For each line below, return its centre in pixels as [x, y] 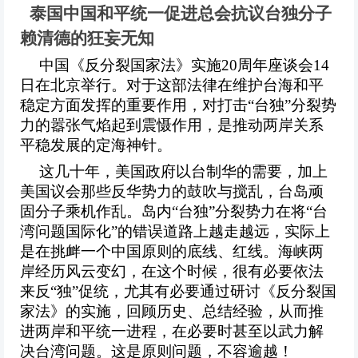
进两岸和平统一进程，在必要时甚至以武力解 [172, 331]
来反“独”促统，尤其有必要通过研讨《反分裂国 [178, 291]
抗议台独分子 [281, 13]
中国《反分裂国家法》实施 [130, 65]
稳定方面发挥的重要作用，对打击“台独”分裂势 [178, 105]
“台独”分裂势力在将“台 [250, 211]
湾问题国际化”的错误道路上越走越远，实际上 [175, 231]
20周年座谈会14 [275, 65]
